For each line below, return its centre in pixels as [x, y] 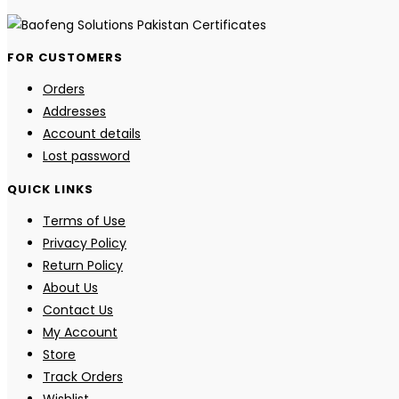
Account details [92, 134]
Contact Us [78, 309]
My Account [80, 332]
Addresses [74, 112]
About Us [70, 287]
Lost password [86, 156]
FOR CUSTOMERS [65, 57]
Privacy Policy [85, 243]
